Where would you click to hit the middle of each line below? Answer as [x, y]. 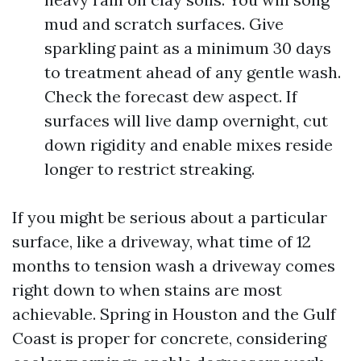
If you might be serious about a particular [170, 217]
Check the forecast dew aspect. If [171, 96]
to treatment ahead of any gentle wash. [193, 72]
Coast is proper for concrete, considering [169, 338]
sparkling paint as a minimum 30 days [188, 48]
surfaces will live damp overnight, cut [186, 120]
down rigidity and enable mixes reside [189, 145]
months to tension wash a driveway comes [174, 266]
